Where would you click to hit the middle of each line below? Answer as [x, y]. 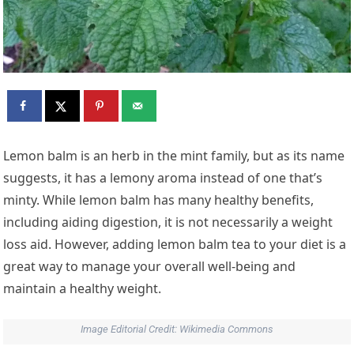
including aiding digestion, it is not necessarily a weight [168, 222]
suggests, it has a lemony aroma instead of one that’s [163, 177]
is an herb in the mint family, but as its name [211, 155]
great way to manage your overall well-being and [150, 266]
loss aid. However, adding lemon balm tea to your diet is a [175, 244]
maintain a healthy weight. [84, 288]
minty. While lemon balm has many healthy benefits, [159, 200]
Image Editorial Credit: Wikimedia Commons [177, 329]
